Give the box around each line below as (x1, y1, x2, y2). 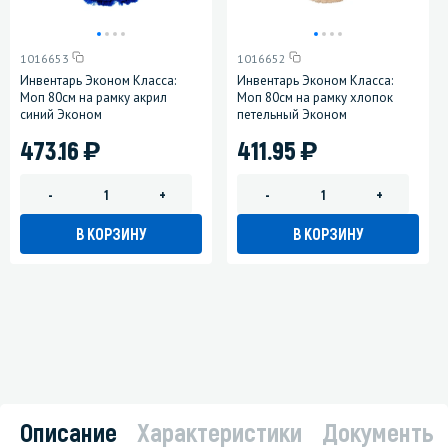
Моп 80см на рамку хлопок (237, 89, 393, 107)
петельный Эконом (237, 106, 347, 124)
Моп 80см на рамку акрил (20, 89, 167, 107)
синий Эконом (20, 106, 102, 124)
